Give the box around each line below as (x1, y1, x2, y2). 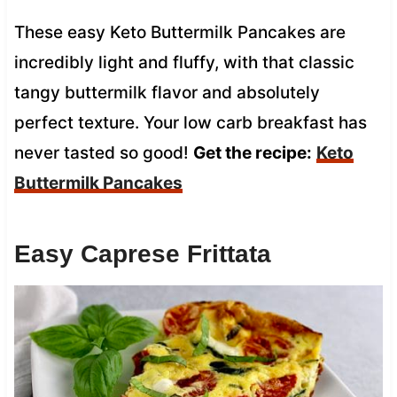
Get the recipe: (192, 142, 312, 163)
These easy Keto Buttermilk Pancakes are (13, 21, 346, 43)
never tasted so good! (13, 142, 193, 163)
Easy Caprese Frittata (13, 239, 271, 268)
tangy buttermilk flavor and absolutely (13, 82, 320, 103)
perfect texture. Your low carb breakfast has (13, 112, 367, 133)
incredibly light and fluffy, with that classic (13, 51, 354, 73)
